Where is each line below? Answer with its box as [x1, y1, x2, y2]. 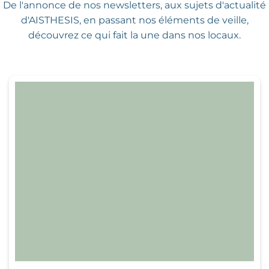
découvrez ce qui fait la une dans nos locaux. [28, 29, 241, 41]
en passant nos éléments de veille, [80, 14, 249, 26]
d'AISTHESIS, [20, 14, 81, 26]
